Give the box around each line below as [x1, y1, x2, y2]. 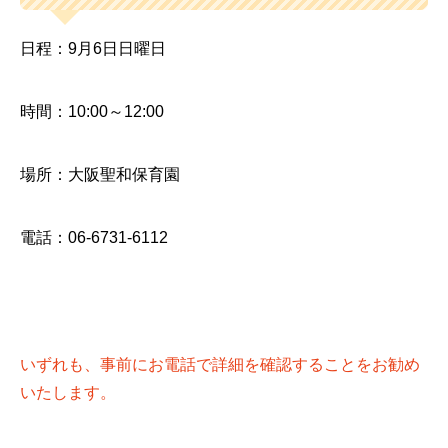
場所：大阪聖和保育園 [20, 166, 180, 184]
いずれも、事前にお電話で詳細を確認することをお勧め [20, 355, 420, 373]
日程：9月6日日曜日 [20, 39, 166, 57]
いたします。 [20, 383, 116, 401]
